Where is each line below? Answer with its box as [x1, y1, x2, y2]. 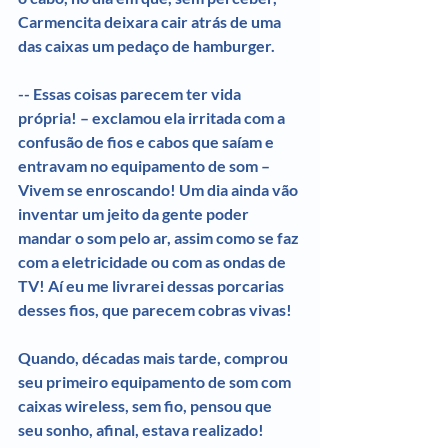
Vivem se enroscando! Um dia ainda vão [18, 179, 301, 199]
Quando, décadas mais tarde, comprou [18, 347, 291, 367]
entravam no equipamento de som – [18, 155, 273, 175]
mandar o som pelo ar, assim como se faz [18, 227, 302, 247]
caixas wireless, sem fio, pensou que [18, 395, 275, 415]
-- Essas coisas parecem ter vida [18, 83, 244, 103]
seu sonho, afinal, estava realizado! [18, 419, 267, 439]
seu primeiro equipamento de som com [18, 371, 294, 391]
